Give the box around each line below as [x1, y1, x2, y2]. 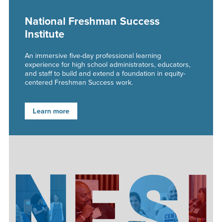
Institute [24, 26, 64, 42]
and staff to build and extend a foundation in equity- [24, 68, 185, 79]
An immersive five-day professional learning [24, 50, 161, 61]
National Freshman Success [24, 13, 160, 29]
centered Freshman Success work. [24, 77, 133, 88]
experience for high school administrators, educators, [24, 59, 190, 70]
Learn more [32, 106, 69, 117]
